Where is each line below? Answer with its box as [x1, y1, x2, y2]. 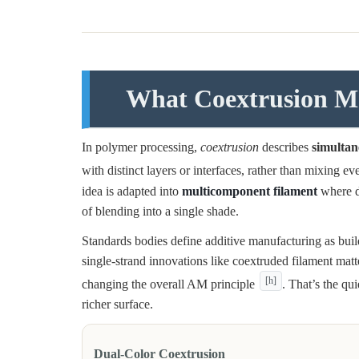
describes [259, 140, 312, 155]
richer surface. [82, 296, 153, 311]
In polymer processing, [82, 140, 200, 155]
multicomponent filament [182, 184, 317, 198]
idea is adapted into [82, 184, 182, 198]
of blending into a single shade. [82, 204, 239, 218]
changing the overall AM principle [82, 276, 255, 291]
